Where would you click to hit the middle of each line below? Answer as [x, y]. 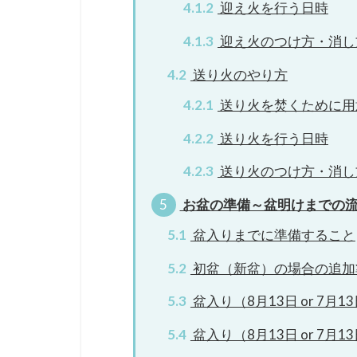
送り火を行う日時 [273, 138]
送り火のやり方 [239, 74]
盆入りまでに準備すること [273, 234]
